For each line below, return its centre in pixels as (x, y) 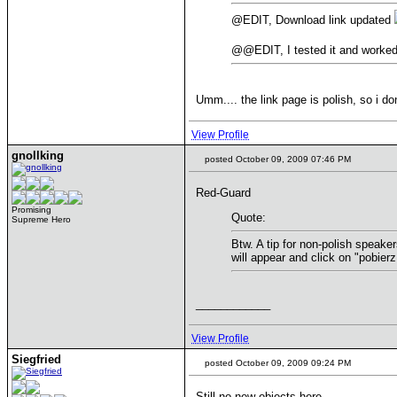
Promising (31, 210)
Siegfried (36, 359)
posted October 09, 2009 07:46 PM (276, 159)
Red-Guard (223, 193)
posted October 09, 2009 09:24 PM (276, 363)
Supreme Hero (41, 219)
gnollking (38, 156)
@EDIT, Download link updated (313, 20)
